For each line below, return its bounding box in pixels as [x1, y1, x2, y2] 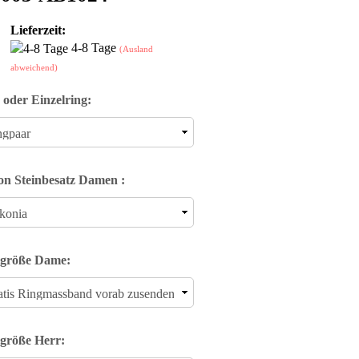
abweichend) [10, 63, 58, 73]
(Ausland [119, 44, 153, 54]
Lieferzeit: [10, 23, 66, 37]
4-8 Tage [71, 41, 119, 54]
